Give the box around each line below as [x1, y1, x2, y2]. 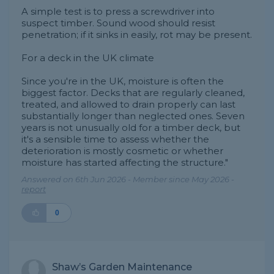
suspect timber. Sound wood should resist [21, 17, 215, 29]
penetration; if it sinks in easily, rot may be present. [21, 29, 252, 40]
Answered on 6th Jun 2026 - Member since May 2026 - [21, 174, 234, 184]
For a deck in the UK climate [21, 52, 154, 64]
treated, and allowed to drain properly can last [21, 98, 235, 110]
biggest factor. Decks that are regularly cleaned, [21, 87, 245, 98]
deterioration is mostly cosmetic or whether [21, 145, 223, 157]
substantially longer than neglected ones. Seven [21, 110, 245, 122]
